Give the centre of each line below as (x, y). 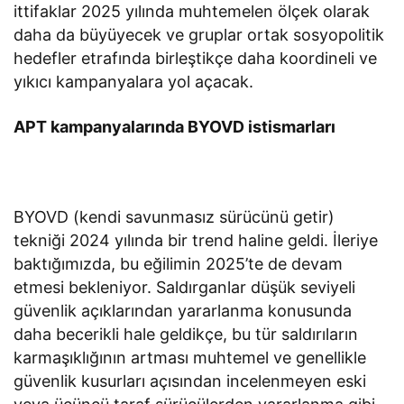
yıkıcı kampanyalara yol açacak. (134, 82)
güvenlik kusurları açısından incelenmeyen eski (190, 381)
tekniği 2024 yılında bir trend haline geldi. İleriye (196, 241)
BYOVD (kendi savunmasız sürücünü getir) (174, 217)
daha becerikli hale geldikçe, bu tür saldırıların (186, 335)
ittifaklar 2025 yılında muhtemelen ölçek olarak (192, 12)
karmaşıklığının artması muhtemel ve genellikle (190, 358)
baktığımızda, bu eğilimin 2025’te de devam (179, 264)
